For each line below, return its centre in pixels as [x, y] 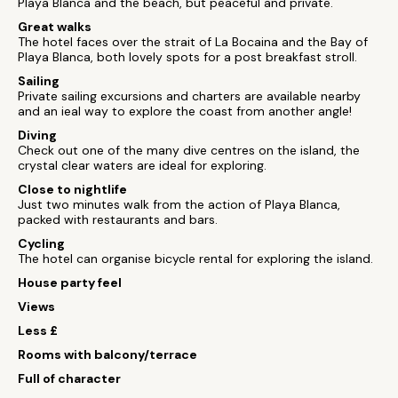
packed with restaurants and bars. [118, 219]
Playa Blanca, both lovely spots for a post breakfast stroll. [187, 57]
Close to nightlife [72, 189]
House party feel [70, 283]
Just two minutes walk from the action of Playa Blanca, [179, 204]
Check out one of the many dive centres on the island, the [189, 150]
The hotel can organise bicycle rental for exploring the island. [195, 259]
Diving [37, 135]
